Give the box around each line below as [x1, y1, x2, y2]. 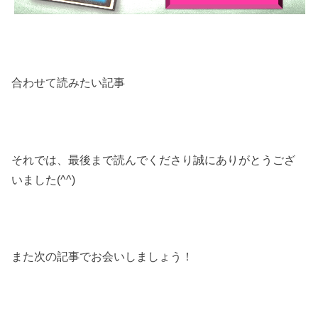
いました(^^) [11, 172, 76, 186]
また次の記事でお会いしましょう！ [11, 250, 194, 263]
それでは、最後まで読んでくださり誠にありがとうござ [11, 153, 296, 166]
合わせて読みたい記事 [11, 75, 126, 89]
